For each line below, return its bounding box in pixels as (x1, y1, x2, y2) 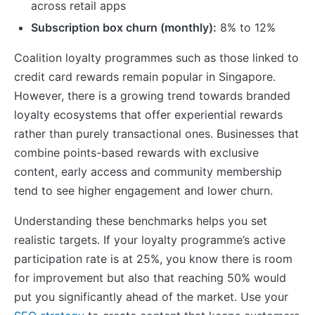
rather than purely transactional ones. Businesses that (14, 126, 299, 141)
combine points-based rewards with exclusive (14, 145, 259, 160)
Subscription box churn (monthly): (31, 20, 217, 34)
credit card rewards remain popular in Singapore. (14, 69, 276, 84)
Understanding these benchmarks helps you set (14, 213, 267, 228)
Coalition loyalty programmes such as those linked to (14, 50, 299, 65)
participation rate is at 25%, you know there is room (14, 251, 292, 266)
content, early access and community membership (14, 164, 282, 179)
